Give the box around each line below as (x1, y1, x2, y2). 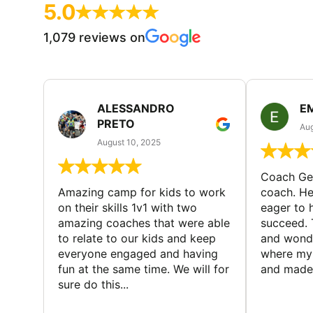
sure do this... (58, 277, 129, 291)
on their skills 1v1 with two (58, 200, 197, 214)
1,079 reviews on (43, 30, 145, 45)
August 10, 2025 (97, 137, 161, 147)
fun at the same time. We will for (58, 261, 229, 276)
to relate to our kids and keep (58, 231, 216, 245)
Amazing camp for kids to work (58, 184, 226, 199)
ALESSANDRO (97, 101, 175, 115)
